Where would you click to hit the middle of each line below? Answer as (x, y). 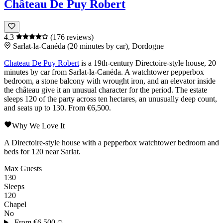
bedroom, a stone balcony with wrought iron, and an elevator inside (110, 81)
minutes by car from (36, 72)
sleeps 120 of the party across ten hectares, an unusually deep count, (111, 99)
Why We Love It (38, 125)
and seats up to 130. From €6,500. (57, 108)
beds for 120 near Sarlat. (42, 151)
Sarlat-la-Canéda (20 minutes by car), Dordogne (88, 46)
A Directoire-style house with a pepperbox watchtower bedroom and (111, 142)
